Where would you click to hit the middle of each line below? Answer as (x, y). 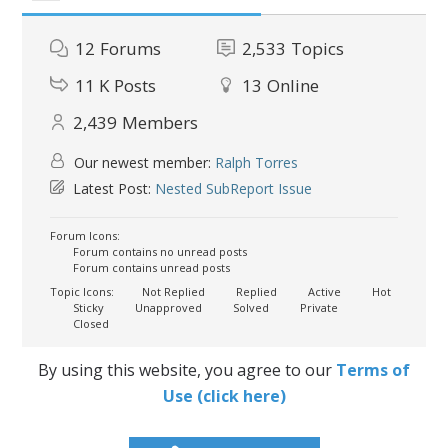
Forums (131, 48)
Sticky (87, 307)
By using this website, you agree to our (187, 369)
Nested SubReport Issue (234, 188)
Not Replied (172, 291)
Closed (90, 323)
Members (160, 122)
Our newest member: (143, 162)
